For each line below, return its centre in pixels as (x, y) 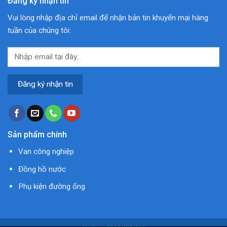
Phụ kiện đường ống (51, 187)
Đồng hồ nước (42, 169)
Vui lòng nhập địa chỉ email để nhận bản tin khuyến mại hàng (108, 17)
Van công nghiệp (46, 152)
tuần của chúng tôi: (39, 30)
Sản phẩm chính (37, 135)
